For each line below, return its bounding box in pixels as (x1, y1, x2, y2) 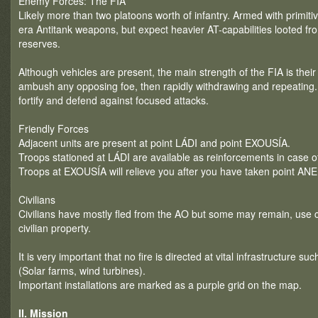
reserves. (18, 36, 60, 50)
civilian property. (18, 221, 91, 235)
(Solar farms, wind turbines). (18, 263, 146, 278)
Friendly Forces (18, 121, 89, 136)
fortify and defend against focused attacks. (18, 93, 209, 107)
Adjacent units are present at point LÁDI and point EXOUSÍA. (18, 136, 290, 150)
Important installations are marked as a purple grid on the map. (18, 278, 302, 292)
